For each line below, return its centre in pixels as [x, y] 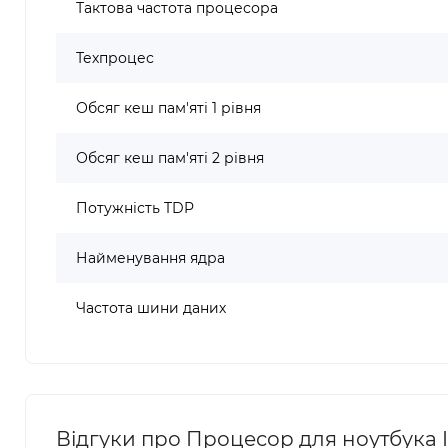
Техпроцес [115, 58]
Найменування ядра [150, 258]
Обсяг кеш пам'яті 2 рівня [170, 158]
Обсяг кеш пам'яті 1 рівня [168, 108]
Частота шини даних [151, 308]
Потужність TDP [135, 208]
